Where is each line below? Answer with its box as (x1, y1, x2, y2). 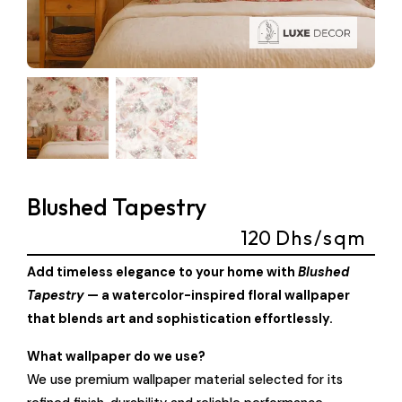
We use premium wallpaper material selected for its (27, 371, 343, 388)
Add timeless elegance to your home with (27, 263, 298, 280)
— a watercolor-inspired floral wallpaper (84, 286, 350, 303)
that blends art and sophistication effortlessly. (27, 310, 333, 327)
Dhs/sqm (275, 224, 366, 250)
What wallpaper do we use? (27, 347, 205, 364)
